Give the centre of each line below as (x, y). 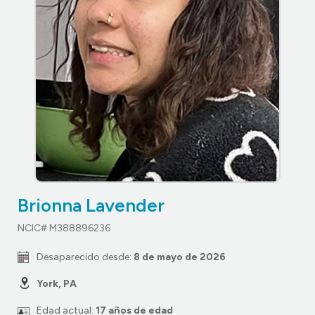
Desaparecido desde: (85, 257)
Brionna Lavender (91, 205)
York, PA (57, 283)
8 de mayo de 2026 (180, 257)
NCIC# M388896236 (64, 228)
